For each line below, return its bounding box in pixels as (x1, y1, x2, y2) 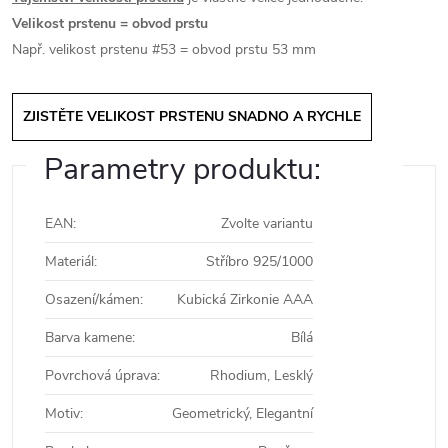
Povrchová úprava (45, 366, 157, 385)
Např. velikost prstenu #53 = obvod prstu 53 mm (12, 40, 316, 59)
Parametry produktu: (44, 149, 321, 190)
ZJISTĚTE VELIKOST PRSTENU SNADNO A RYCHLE (23, 107, 361, 126)
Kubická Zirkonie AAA (177, 290, 313, 309)
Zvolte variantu (221, 214, 313, 233)
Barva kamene (45, 328, 132, 347)
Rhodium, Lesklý (210, 366, 313, 385)
